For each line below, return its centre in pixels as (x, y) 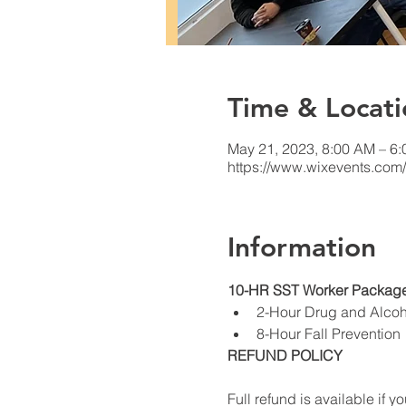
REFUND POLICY (285, 356)
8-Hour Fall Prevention (328, 334)
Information (301, 248)
